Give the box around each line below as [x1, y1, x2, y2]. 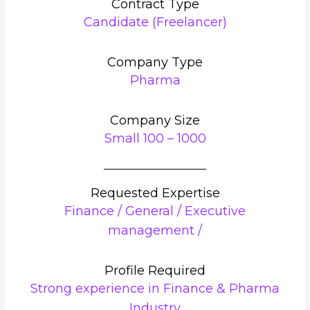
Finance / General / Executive [64, 203, 246, 219]
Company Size [110, 112, 200, 128]
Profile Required [104, 262, 206, 278]
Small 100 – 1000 [104, 130, 206, 146]
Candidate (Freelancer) [83, 14, 227, 30]
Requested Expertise [90, 185, 220, 201]
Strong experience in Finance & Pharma [30, 280, 280, 296]
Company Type [107, 54, 203, 70]
